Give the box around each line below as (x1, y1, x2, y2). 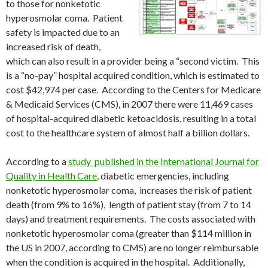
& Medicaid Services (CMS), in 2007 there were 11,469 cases (6, 98, 253, 110)
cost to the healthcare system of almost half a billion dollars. (6, 127, 249, 139)
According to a (6, 156, 68, 167)
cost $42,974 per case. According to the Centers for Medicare (6, 84, 261, 96)
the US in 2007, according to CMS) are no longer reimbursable (6, 242, 258, 254)
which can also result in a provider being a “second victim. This (6, 55, 260, 67)
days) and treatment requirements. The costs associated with (6, 213, 255, 225)
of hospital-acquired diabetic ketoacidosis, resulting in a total (6, 112, 256, 124)
